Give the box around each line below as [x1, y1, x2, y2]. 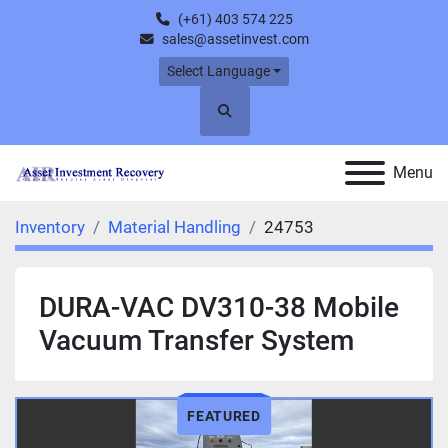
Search [223, 111, 266, 128]
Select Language [166, 63, 270, 79]
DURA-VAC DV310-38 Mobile [39, 291, 399, 324]
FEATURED [187, 408, 261, 424]
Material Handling [108, 217, 241, 237]
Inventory [15, 217, 85, 237]
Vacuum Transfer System [39, 324, 354, 357]
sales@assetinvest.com [161, 31, 309, 47]
